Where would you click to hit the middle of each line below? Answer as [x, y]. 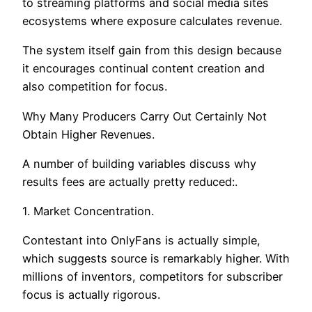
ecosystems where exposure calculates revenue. [152, 21]
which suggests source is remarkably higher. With [156, 259]
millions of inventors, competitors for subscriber [153, 277]
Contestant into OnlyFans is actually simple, [141, 241]
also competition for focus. [95, 87]
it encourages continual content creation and [143, 69]
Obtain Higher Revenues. [88, 134]
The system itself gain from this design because [152, 50]
